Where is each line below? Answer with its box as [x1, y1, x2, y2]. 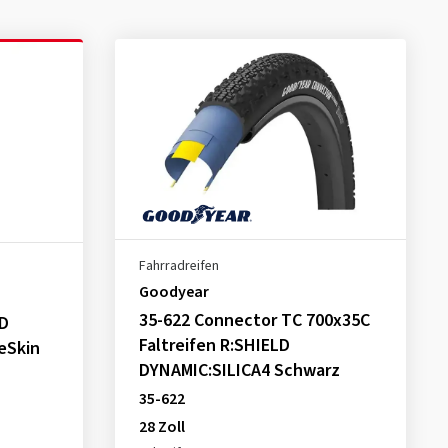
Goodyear [138, 281, 209, 303]
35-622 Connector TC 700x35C [138, 308, 370, 333]
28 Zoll [138, 416, 185, 438]
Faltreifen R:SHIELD [138, 333, 290, 358]
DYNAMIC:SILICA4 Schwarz [138, 358, 340, 383]
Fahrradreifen [138, 256, 219, 276]
